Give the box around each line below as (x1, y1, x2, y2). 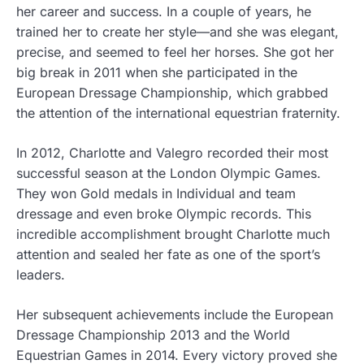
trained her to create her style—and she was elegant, (16, 24, 339, 41)
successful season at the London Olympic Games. (16, 165, 321, 182)
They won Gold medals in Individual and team (16, 185, 296, 202)
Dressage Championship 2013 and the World (16, 327, 290, 344)
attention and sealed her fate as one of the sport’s (16, 246, 320, 263)
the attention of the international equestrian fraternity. (16, 105, 340, 122)
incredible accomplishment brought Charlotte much (16, 226, 330, 243)
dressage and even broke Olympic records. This (16, 206, 311, 223)
